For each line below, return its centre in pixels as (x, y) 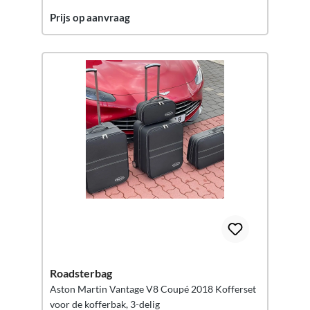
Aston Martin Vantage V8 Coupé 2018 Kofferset (153, 289)
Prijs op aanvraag (90, 17)
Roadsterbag (81, 273)
